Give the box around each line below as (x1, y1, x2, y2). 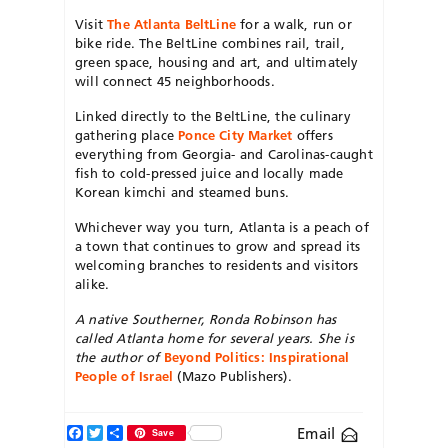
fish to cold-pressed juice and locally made (75, 165, 344, 182)
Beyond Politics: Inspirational (163, 349, 350, 366)
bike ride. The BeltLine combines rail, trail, (75, 35, 345, 52)
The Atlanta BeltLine (107, 16, 237, 33)
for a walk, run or (236, 16, 352, 33)
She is (317, 330, 354, 347)
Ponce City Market (178, 127, 293, 144)
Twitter (103, 424, 150, 443)
